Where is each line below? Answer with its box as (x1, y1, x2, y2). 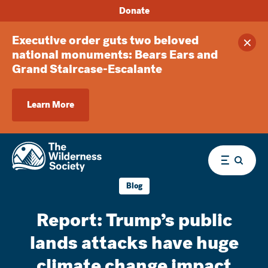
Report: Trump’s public (36, 208, 232, 233)
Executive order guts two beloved (12, 32, 199, 48)
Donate (118, 4, 150, 17)
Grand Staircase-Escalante (12, 61, 162, 77)
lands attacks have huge (29, 230, 239, 255)
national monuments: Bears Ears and (12, 47, 218, 63)
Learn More (27, 99, 74, 111)
